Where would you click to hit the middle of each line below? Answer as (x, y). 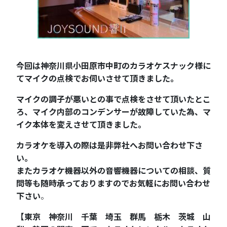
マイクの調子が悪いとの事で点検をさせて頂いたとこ (113, 99)
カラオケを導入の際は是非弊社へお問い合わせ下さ (109, 145)
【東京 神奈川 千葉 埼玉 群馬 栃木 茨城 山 (113, 217)
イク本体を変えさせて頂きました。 (81, 124)
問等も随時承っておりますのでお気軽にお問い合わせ (113, 183)
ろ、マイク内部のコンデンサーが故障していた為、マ (113, 112)
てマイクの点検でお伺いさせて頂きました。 (97, 78)
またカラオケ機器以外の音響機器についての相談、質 (113, 171)
